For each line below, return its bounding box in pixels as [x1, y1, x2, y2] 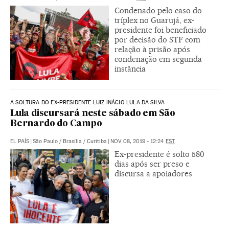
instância [114, 63, 146, 74]
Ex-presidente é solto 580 [114, 149, 204, 159]
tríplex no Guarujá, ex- [114, 15, 194, 25]
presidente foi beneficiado [114, 25, 207, 35]
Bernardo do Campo [10, 119, 102, 128]
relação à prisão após [114, 44, 190, 54]
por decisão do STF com [114, 34, 200, 44]
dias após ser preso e [114, 158, 190, 169]
